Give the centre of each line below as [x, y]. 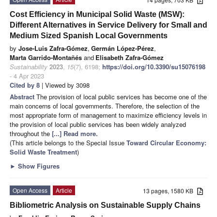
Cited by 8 [25, 85]
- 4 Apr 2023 [27, 76]
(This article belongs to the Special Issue [68, 142]
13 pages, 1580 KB [170, 190]
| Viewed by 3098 [65, 85]
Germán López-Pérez [123, 48]
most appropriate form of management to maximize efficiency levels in [108, 115]
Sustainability [29, 66]
